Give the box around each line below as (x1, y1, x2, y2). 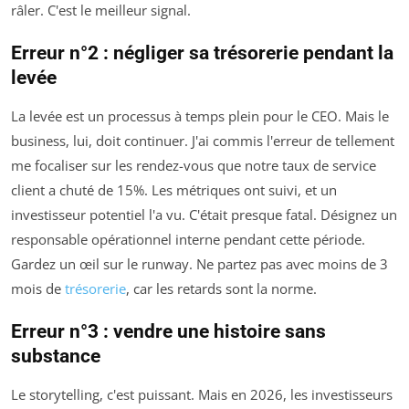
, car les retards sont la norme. (126, 279, 317, 299)
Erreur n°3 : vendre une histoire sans (11, 320, 326, 343)
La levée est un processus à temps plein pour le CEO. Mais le (11, 107, 389, 126)
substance (11, 345, 100, 368)
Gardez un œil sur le (11, 255, 142, 274)
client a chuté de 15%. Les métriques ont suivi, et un (11, 181, 337, 200)
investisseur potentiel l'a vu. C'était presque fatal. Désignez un (11, 205, 397, 225)
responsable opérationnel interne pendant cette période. (11, 230, 365, 249)
